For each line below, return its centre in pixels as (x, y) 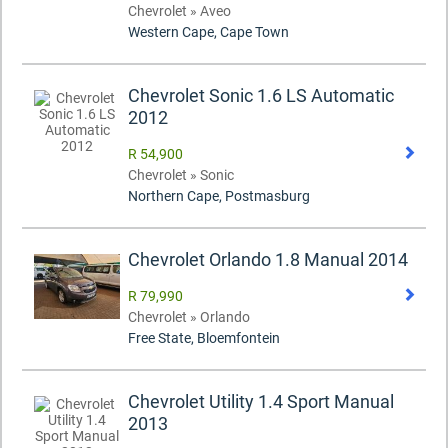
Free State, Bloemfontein (204, 338)
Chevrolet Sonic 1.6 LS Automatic (261, 96)
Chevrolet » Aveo (179, 11)
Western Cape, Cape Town (208, 32)
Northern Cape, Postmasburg (219, 196)
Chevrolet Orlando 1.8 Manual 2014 (268, 260)
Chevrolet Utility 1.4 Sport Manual (261, 402)
